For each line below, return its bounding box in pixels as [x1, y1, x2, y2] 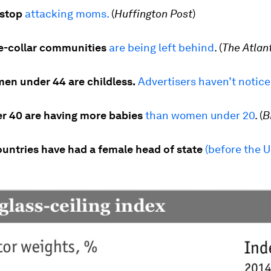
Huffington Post [114, 7, 192, 21]
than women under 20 [145, 109, 255, 122]
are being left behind [109, 41, 214, 54]
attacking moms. [25, 7, 109, 21]
